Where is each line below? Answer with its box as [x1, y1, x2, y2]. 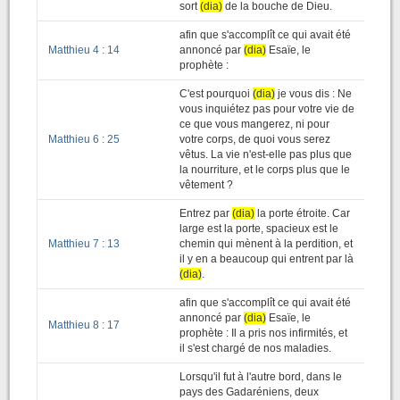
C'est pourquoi [179, 87, 253, 100]
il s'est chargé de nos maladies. [179, 342, 331, 354]
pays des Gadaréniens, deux [179, 386, 319, 398]
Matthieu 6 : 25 [48, 133, 120, 146]
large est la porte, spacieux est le [179, 222, 338, 235]
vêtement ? [179, 179, 233, 191]
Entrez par [179, 207, 232, 220]
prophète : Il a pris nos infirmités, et [179, 327, 347, 339]
